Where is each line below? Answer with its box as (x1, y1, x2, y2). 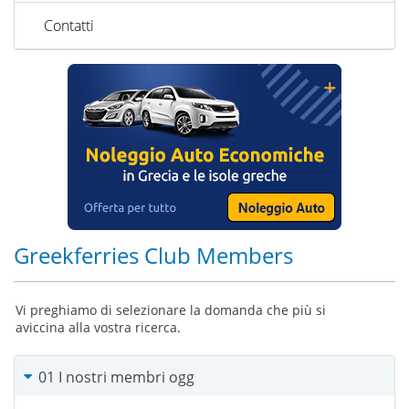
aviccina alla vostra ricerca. (16, 318, 181, 336)
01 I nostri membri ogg (38, 366, 194, 387)
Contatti (44, 16, 94, 36)
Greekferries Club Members (14, 240, 293, 270)
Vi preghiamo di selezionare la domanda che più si (16, 300, 326, 319)
